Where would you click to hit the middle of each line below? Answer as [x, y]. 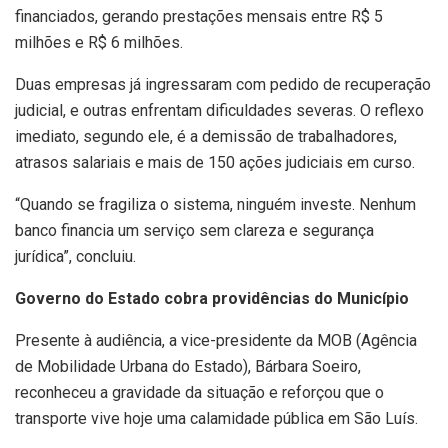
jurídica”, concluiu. [75, 257]
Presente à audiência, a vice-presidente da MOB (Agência [216, 341]
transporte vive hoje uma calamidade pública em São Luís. [216, 419]
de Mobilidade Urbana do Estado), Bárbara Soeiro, [188, 367]
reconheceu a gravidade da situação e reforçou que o [199, 393]
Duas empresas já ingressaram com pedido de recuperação [223, 85]
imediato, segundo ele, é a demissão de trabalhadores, [206, 137]
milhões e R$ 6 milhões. [99, 43]
